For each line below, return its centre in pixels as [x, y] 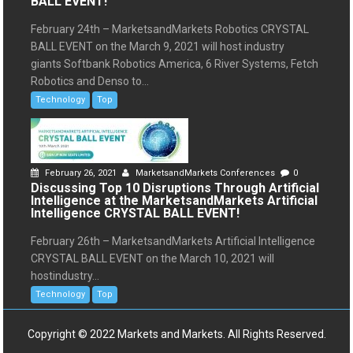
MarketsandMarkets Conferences [206, 173]
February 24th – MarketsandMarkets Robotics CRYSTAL [170, 30]
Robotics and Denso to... [90, 82]
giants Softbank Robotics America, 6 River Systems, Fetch [175, 64]
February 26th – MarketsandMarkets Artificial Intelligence [173, 242]
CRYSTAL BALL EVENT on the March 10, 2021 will [153, 259]
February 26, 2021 [81, 173]
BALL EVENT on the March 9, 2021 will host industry [158, 47]
